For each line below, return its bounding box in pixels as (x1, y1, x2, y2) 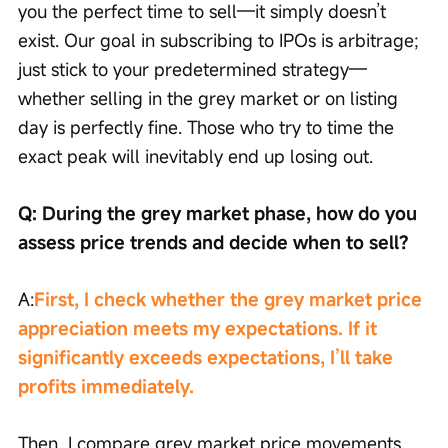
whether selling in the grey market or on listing (18, 86, 403, 111)
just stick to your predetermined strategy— (18, 57, 367, 82)
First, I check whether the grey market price (34, 287, 427, 312)
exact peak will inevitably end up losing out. (18, 144, 373, 169)
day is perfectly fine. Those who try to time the (18, 115, 399, 140)
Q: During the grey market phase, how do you (18, 201, 422, 226)
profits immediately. (18, 374, 194, 399)
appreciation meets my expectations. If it (18, 316, 382, 341)
